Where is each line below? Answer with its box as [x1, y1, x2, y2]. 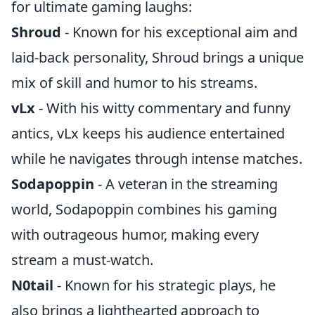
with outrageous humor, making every [11, 225, 259, 244]
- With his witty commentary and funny [35, 98, 290, 117]
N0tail [11, 276, 53, 295]
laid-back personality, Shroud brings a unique [11, 48, 304, 67]
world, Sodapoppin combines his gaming [11, 200, 277, 219]
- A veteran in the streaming [94, 174, 278, 193]
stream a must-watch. [11, 250, 153, 269]
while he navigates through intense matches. [11, 149, 302, 168]
